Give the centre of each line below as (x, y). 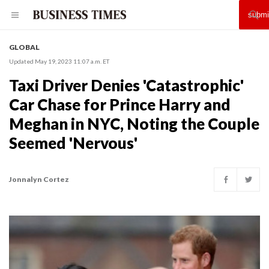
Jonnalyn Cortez (39, 179)
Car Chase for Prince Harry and (120, 104)
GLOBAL (24, 47)
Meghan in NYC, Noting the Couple (134, 124)
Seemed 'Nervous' (73, 143)
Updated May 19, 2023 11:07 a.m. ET (59, 61)
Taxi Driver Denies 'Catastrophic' (126, 85)
